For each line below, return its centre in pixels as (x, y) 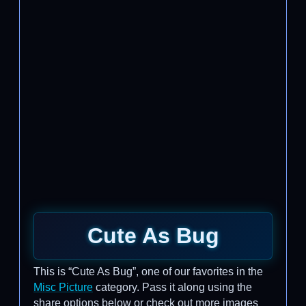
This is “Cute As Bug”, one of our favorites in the (148, 272)
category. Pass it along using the (172, 287)
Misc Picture (63, 287)
